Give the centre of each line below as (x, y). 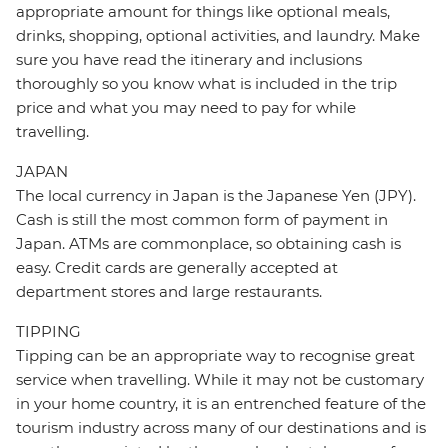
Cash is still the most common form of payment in (202, 220)
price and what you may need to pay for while (186, 108)
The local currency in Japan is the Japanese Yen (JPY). (216, 196)
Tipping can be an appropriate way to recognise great (215, 356)
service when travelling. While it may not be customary (220, 380)
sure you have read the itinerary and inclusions (189, 60)
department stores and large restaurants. (169, 292)
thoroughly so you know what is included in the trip (206, 84)
